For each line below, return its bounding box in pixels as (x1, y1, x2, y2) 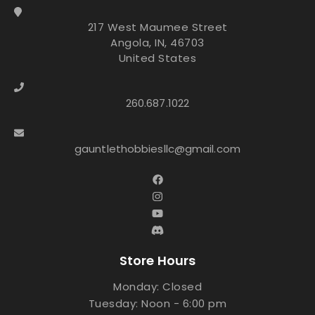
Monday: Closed (113, 278, 202, 294)
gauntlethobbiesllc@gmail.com (75, 141, 240, 156)
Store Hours (119, 251, 196, 269)
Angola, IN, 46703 (110, 34, 205, 50)
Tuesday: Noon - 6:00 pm (88, 295, 227, 311)
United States (118, 50, 197, 65)
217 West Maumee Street (87, 19, 228, 34)
